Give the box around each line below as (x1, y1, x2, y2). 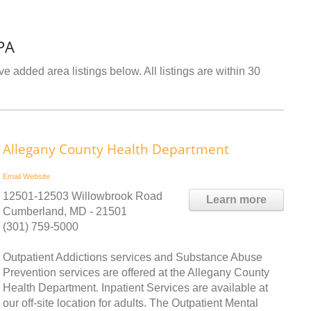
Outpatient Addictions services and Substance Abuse (3, 251, 262, 263)
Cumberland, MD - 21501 (3, 205, 127, 217)
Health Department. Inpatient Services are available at (3, 281, 268, 294)
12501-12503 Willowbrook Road (3, 190, 162, 202)
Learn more (206, 193, 267, 205)
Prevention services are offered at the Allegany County (3, 266, 269, 278)
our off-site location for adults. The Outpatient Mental (3, 296, 258, 309)
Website (23, 171, 50, 180)
